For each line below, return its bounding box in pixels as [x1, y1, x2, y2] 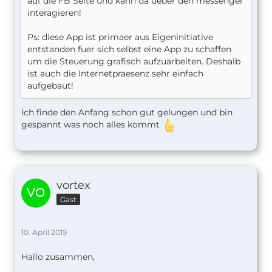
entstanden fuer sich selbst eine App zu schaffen [27, 44, 231, 55]
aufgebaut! [27, 80, 73, 92]
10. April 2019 [21, 228, 67, 237]
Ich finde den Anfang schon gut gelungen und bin [21, 107, 233, 118]
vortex [56, 178, 90, 192]
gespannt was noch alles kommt [21, 119, 162, 131]
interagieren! [27, 7, 81, 19]
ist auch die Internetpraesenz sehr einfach [27, 68, 203, 80]
